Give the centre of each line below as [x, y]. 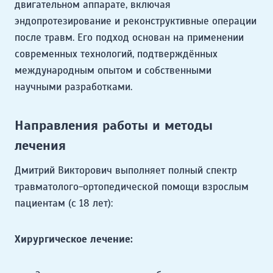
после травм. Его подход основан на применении [129, 38]
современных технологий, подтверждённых [116, 54]
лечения [40, 146]
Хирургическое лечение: [74, 239]
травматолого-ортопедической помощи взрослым [132, 187]
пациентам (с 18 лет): [64, 204]
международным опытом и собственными [113, 71]
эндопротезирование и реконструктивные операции [136, 21]
